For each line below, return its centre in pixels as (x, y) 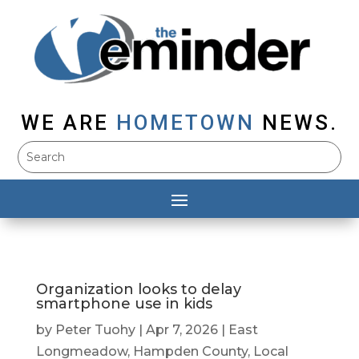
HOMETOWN (186, 123)
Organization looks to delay (138, 290)
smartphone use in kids (124, 304)
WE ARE (65, 123)
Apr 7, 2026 (182, 330)
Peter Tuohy (95, 330)
